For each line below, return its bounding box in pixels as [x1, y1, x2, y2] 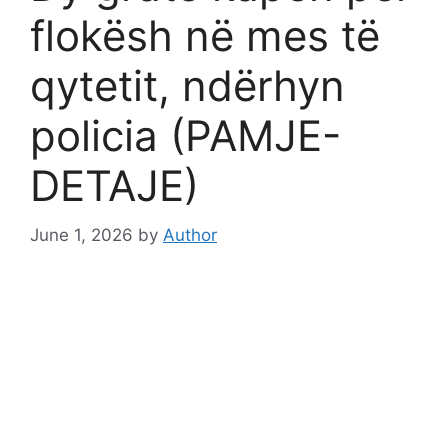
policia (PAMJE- [30, 110, 341, 162]
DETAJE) [30, 160, 199, 212]
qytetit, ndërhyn [30, 60, 345, 112]
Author [163, 224, 217, 245]
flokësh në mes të [30, 10, 380, 62]
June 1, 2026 [30, 224, 133, 245]
